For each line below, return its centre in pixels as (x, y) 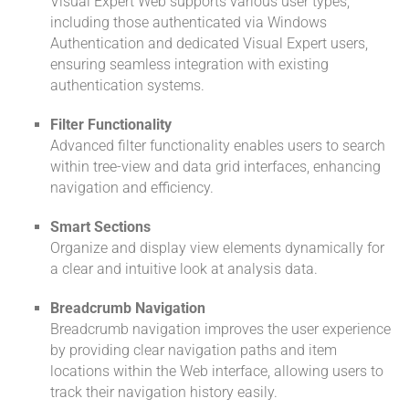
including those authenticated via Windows (189, 23)
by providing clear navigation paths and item (194, 351)
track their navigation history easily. (164, 393)
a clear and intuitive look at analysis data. (184, 269)
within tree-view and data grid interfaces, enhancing (215, 167)
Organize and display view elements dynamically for (217, 248)
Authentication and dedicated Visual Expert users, (209, 44)
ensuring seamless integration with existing (189, 65)
